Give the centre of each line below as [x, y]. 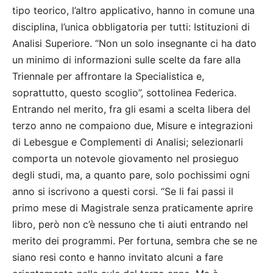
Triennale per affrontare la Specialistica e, [108, 76]
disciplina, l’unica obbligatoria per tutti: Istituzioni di [131, 27]
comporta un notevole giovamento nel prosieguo [126, 159]
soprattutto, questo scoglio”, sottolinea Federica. [124, 93]
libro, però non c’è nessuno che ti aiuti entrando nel [130, 225]
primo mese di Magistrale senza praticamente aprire [133, 208]
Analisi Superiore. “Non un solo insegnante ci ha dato [134, 44]
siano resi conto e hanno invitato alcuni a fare [118, 257]
